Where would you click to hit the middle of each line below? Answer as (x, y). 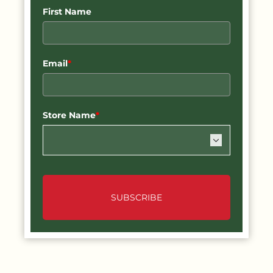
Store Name (69, 115)
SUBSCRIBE (136, 198)
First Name (67, 12)
